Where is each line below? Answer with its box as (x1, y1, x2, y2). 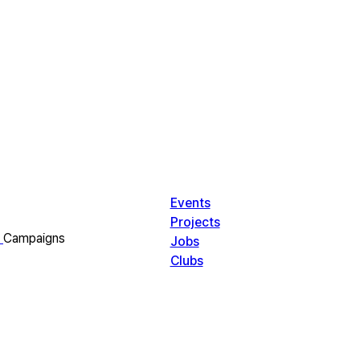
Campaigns (3, 231, 65, 246)
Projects (170, 215, 220, 230)
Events (170, 195, 211, 211)
